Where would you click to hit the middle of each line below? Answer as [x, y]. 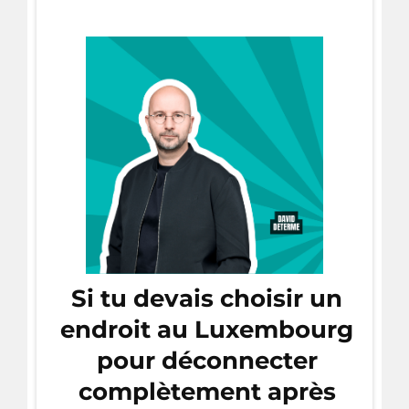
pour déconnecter [207, 360]
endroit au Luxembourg [207, 329]
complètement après [207, 391]
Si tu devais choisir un [207, 298]
